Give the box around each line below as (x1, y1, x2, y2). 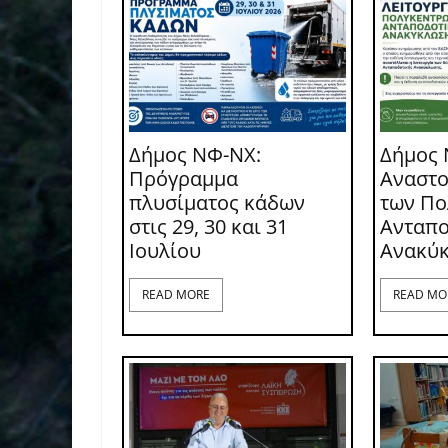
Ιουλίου (129, 237, 201, 265)
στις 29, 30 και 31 (129, 213, 288, 241)
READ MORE (142, 286, 210, 304)
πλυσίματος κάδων (129, 189, 305, 217)
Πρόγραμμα (129, 165, 238, 193)
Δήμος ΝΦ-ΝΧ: (129, 141, 261, 169)
